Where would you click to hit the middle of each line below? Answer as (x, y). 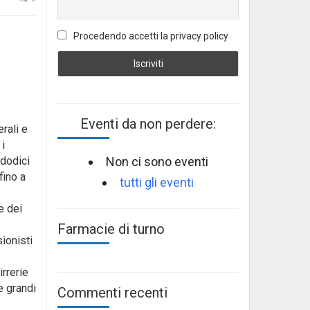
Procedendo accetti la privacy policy (150, 36)
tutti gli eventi (157, 182)
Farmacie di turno (111, 229)
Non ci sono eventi (157, 161)
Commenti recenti (112, 292)
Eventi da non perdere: (148, 124)
